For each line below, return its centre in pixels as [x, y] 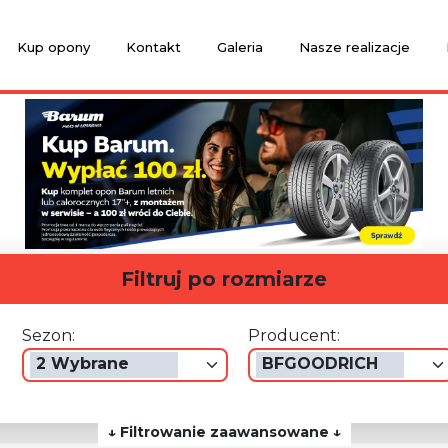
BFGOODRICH [326, 363]
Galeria [239, 47]
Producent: [300, 335]
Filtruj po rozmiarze [224, 279]
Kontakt [153, 47]
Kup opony [53, 47]
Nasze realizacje [354, 47]
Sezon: [53, 335]
